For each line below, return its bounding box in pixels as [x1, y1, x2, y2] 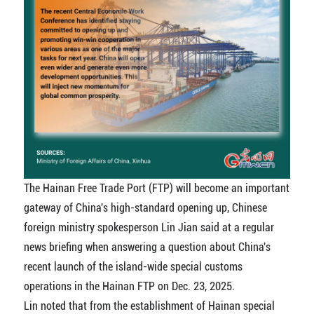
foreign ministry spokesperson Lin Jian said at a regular [23, 220, 274, 234]
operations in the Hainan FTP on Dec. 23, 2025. [23, 279, 235, 293]
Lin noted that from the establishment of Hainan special [23, 299, 275, 313]
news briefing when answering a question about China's [23, 240, 271, 254]
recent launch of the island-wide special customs [23, 259, 243, 273]
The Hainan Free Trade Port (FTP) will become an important [23, 181, 289, 195]
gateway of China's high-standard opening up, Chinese [23, 200, 267, 214]
